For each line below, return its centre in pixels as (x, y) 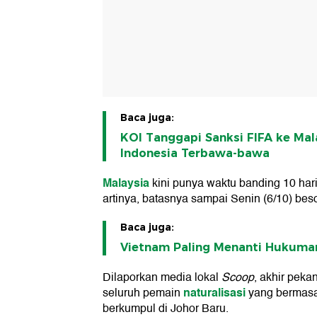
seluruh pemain (143, 293)
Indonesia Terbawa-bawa (195, 154)
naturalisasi (216, 293)
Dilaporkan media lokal (162, 278)
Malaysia (127, 183)
